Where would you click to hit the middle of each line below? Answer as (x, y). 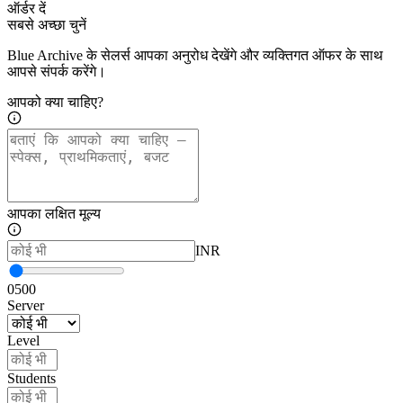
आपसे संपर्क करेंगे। (57, 72)
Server (26, 306)
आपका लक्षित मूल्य (54, 214)
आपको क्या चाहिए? (55, 103)
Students (31, 379)
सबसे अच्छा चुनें (47, 25)
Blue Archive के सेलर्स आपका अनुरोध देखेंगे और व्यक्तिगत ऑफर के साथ (195, 56)
